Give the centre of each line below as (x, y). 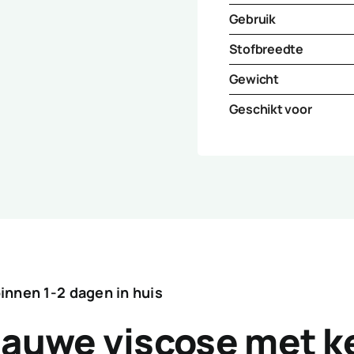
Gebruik (252, 19)
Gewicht (254, 79)
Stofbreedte (266, 49)
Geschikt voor (270, 109)
